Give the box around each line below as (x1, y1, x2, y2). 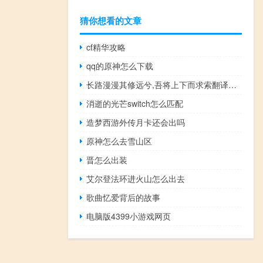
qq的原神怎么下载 (86, 59, 154, 72)
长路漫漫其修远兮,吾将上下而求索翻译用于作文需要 (228, 78, 237, 90)
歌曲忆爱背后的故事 (86, 191, 161, 203)
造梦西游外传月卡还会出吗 (86, 116, 186, 128)
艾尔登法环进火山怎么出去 (86, 172, 186, 184)
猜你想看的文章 (80, 14, 141, 27)
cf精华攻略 (86, 41, 126, 53)
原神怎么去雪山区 (86, 134, 153, 147)
